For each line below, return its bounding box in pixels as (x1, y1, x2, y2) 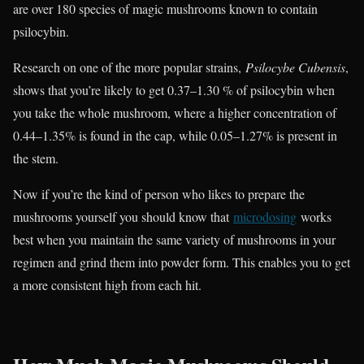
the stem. (13, 149, 58, 167)
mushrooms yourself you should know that (13, 207, 233, 225)
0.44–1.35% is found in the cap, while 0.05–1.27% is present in (13, 126, 337, 144)
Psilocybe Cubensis (245, 58, 345, 76)
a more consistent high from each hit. (13, 275, 201, 293)
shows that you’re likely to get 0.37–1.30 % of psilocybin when (13, 80, 335, 98)
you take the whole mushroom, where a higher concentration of (13, 103, 336, 121)
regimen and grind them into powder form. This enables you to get (13, 253, 350, 271)
